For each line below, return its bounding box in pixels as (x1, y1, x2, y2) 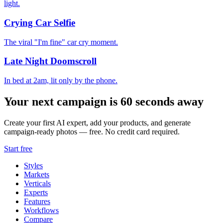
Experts (24, 188, 48, 197)
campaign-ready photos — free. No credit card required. (4, 127, 180, 136)
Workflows (24, 206, 59, 215)
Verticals (24, 179, 51, 188)
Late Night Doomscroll (4, 56, 97, 67)
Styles (24, 161, 43, 170)
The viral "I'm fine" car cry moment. (4, 37, 118, 46)
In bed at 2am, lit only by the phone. (4, 76, 117, 85)
